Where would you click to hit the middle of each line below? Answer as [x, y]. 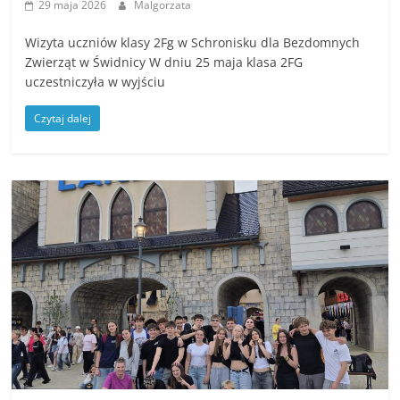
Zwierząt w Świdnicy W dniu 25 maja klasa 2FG [164, 62]
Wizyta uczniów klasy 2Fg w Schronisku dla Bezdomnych [193, 42]
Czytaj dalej [63, 118]
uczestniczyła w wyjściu [96, 81]
